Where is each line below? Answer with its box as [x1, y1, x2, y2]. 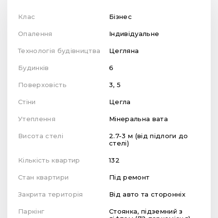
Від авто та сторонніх [109, 190, 185, 198]
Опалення [23, 29, 53, 37]
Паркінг [23, 207, 45, 215]
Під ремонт [109, 173, 150, 181]
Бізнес [109, 12, 132, 20]
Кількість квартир [23, 156, 80, 164]
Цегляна [109, 46, 139, 54]
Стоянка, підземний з [109, 207, 183, 215]
